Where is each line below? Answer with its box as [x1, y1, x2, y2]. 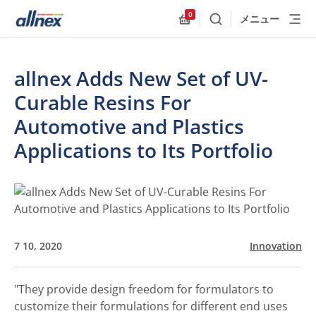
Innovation [250, 239, 302, 253]
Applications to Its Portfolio [14, 137, 273, 164]
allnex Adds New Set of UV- [14, 65, 268, 92]
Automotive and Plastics [14, 113, 244, 140]
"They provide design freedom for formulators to [14, 281, 274, 297]
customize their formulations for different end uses [14, 298, 288, 314]
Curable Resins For [14, 89, 191, 116]
